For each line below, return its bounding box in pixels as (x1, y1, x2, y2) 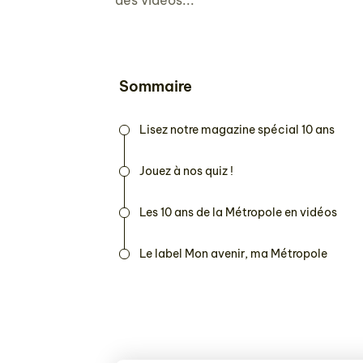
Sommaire (119, 77, 192, 96)
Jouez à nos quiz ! (139, 164, 233, 178)
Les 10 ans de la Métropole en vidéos (139, 205, 337, 220)
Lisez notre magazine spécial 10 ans (139, 122, 335, 137)
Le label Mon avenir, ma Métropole (139, 246, 327, 261)
